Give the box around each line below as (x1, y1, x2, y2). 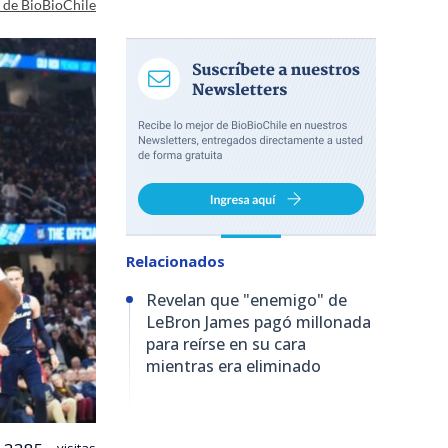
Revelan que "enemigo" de (146, 289, 347, 311)
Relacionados (126, 251, 225, 271)
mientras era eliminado (146, 355, 321, 377)
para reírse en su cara (146, 333, 306, 355)
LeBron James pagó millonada (146, 311, 371, 333)
